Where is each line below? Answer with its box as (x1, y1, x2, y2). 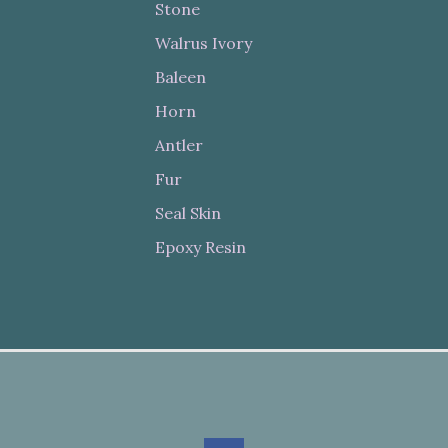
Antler (155, 135, 204, 156)
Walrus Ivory (155, 33, 253, 54)
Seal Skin (155, 203, 222, 224)
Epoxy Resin (155, 237, 247, 258)
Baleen (155, 67, 207, 88)
